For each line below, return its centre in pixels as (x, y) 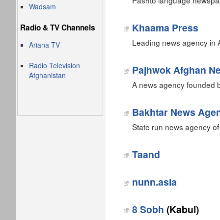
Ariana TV (44, 44)
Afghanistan (47, 75)
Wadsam (42, 6)
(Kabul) (181, 209)
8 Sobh (148, 209)
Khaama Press (165, 27)
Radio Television (55, 65)
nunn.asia (154, 182)
